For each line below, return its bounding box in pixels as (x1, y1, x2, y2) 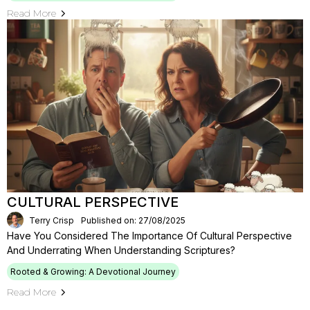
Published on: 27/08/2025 (81, 215, 185, 226)
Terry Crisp (29, 215, 74, 226)
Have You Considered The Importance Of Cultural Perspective (7, 230, 292, 241)
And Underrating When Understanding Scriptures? (7, 244, 235, 256)
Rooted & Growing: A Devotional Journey (10, 266, 176, 277)
